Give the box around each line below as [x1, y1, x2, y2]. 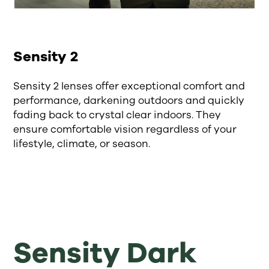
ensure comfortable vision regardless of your [13, 122, 237, 136]
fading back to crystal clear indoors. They [13, 108, 222, 122]
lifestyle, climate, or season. [13, 137, 151, 151]
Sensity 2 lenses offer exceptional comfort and [13, 79, 246, 93]
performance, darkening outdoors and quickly [13, 94, 245, 107]
